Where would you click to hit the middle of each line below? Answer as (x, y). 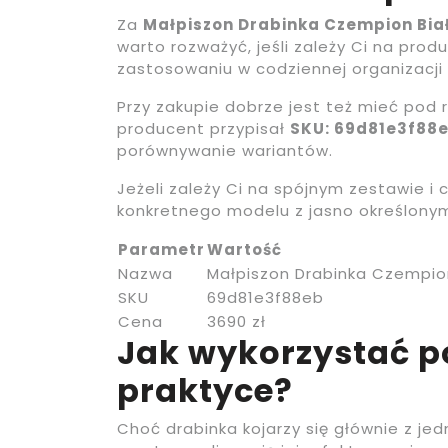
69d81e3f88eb (265, 298)
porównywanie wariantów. (225, 151)
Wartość (244, 250)
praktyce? (205, 391)
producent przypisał (203, 129)
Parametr (161, 250)
